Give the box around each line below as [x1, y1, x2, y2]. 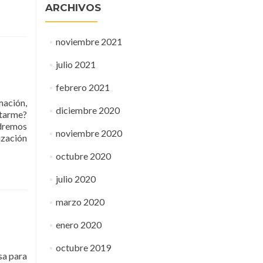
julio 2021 [55, 59, 96, 70]
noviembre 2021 [55, 36, 122, 47]
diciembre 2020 [55, 104, 120, 116]
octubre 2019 [55, 242, 111, 253]
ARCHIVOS [45, 2, 101, 14]
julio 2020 [55, 173, 96, 184]
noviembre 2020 [55, 127, 122, 139]
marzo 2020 [55, 196, 104, 207]
